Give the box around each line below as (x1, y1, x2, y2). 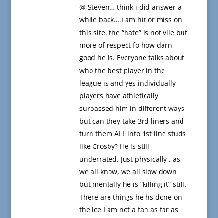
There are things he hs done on (79, 192, 182, 202)
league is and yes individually (79, 78, 176, 88)
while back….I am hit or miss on (79, 15, 182, 25)
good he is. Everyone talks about (79, 53, 184, 63)
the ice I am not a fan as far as (79, 205, 178, 215)
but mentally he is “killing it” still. (79, 180, 186, 189)
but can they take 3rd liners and (79, 116, 184, 126)
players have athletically (79, 91, 158, 101)
